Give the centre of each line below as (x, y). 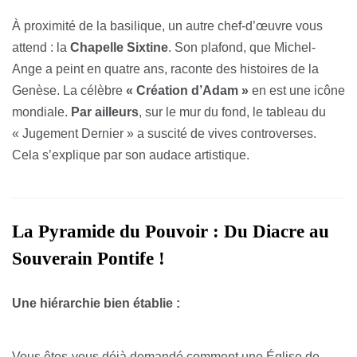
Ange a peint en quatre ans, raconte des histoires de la (165, 69)
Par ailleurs (105, 112)
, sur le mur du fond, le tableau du (232, 112)
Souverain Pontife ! (88, 259)
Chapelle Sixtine (119, 48)
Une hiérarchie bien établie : (96, 304)
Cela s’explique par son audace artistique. (131, 155)
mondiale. (41, 112)
